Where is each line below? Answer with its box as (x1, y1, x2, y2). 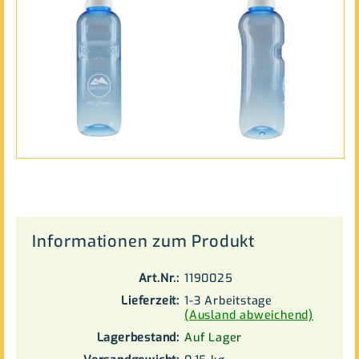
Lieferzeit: (121, 293, 179, 309)
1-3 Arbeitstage (184, 293, 272, 309)
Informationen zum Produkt (32, 231, 255, 252)
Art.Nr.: (138, 271, 179, 286)
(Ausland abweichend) (184, 308, 313, 323)
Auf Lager (184, 330, 243, 345)
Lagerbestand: (96, 330, 179, 345)
